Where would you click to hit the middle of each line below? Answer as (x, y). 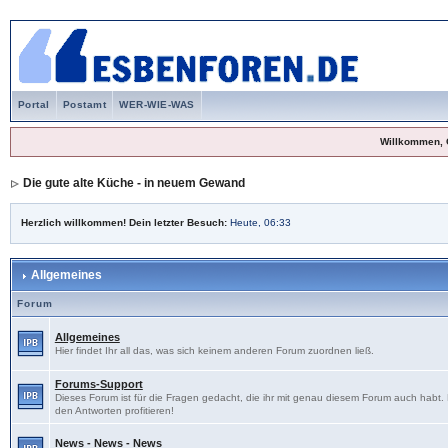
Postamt (84, 104)
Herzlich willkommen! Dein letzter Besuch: (125, 222)
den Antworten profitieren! (114, 410)
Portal (33, 104)
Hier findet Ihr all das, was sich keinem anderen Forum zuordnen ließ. (214, 350)
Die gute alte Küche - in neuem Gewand (133, 183)
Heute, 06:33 (260, 222)
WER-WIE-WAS (157, 104)
